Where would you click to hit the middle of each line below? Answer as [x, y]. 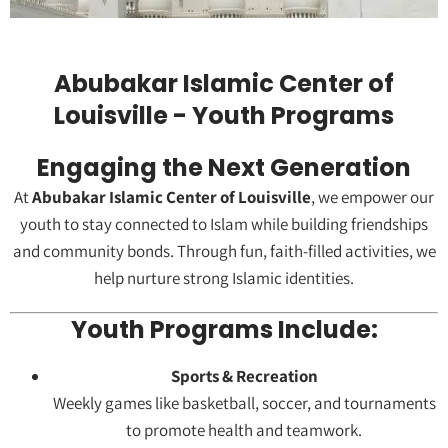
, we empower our [372, 197]
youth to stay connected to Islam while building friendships [224, 224]
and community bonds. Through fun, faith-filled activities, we [224, 251]
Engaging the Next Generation [224, 168]
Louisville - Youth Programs [224, 116]
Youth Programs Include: [224, 330]
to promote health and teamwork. [244, 430]
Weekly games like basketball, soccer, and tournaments [244, 403]
